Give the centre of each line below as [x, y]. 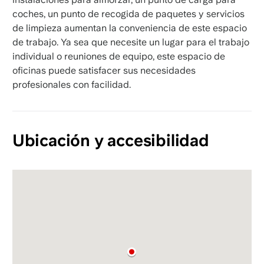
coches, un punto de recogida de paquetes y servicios [128, 14]
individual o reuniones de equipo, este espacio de [118, 56]
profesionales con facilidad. [71, 84]
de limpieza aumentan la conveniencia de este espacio [129, 28]
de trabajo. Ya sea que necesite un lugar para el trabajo [131, 42]
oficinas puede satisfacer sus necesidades [104, 70]
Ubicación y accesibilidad [110, 140]
